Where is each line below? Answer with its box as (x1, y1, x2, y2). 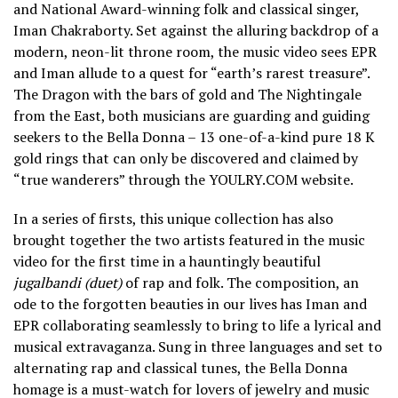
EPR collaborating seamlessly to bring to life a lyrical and (13, 315, 381, 336)
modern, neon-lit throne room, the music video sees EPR (13, 42, 377, 62)
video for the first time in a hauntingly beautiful (13, 251, 321, 272)
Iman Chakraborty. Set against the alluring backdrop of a (13, 20, 378, 41)
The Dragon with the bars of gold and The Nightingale (13, 84, 362, 105)
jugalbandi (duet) (13, 273, 122, 293)
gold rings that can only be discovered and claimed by (13, 148, 358, 169)
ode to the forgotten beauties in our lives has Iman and (13, 294, 367, 314)
